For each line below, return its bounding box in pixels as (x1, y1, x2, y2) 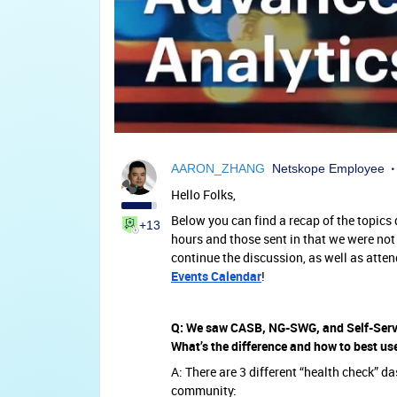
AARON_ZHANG (171, 160, 265, 175)
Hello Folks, (171, 185, 238, 203)
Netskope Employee (272, 160, 385, 175)
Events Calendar (171, 267, 261, 284)
